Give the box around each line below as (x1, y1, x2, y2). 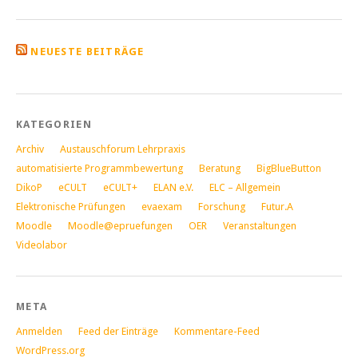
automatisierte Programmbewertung (16, 161, 183, 174)
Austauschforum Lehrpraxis (60, 142, 185, 155)
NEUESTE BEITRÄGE (30, 45, 145, 58)
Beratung (199, 161, 241, 174)
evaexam (141, 200, 182, 213)
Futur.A (261, 200, 293, 213)
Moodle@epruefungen (68, 219, 173, 232)
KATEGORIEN (16, 117, 92, 130)
